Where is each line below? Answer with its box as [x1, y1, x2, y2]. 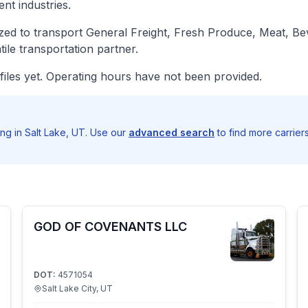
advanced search [129, 126, 214, 138]
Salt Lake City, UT [42, 283, 113, 294]
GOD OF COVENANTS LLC [34, 219, 187, 234]
